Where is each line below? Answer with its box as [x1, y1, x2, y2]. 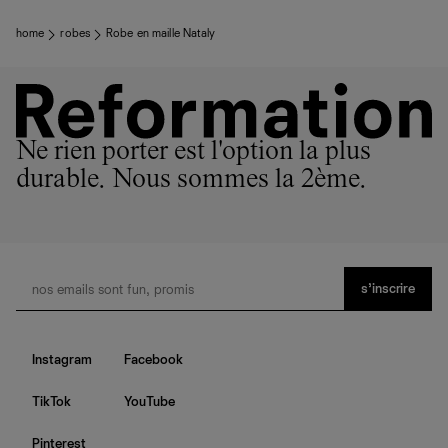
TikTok [32, 394, 71, 409]
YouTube [124, 394, 175, 409]
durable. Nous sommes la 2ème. [16, 166, 367, 195]
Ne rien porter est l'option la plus [16, 138, 371, 167]
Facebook [124, 352, 183, 367]
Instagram [32, 352, 92, 367]
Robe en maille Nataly [106, 28, 216, 41]
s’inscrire [361, 281, 415, 296]
